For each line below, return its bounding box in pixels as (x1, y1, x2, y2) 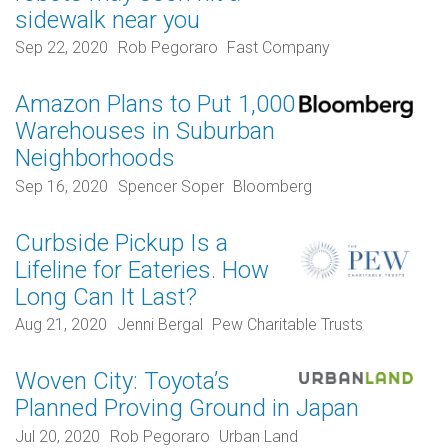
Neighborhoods (15, 144, 175, 173)
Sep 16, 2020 (15, 176, 108, 196)
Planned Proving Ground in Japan (15, 394, 359, 423)
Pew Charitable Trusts (212, 315, 364, 335)
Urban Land (219, 426, 299, 446)
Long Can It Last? (15, 282, 197, 311)
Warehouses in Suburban (15, 117, 275, 146)
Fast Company (227, 38, 331, 58)
